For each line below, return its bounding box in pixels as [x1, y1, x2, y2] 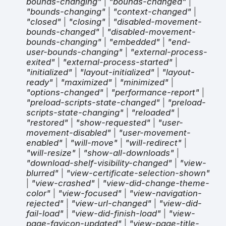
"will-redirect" [125, 137, 182, 148]
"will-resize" [26, 147, 76, 158]
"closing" [69, 16, 105, 27]
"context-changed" [113, 6, 191, 17]
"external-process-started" [63, 56, 173, 67]
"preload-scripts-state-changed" [26, 97, 160, 107]
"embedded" [109, 36, 160, 47]
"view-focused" [58, 188, 122, 198]
